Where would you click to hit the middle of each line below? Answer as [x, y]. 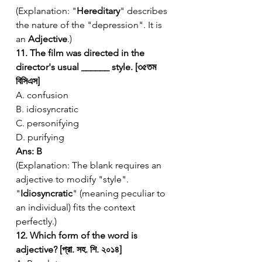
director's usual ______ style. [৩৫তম [87, 67]
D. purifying [40, 137]
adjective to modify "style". [73, 179]
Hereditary [98, 11]
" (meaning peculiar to [120, 193]
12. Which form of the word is [78, 235]
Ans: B [29, 151]
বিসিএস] [28, 81]
